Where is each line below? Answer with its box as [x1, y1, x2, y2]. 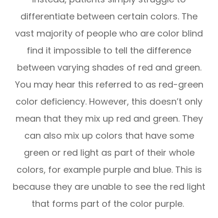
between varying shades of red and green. [17, 61, 201, 74]
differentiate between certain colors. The [20, 10, 198, 23]
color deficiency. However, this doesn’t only [16, 95, 202, 108]
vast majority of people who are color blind [15, 27, 203, 40]
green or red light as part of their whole [23, 146, 195, 159]
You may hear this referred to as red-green [15, 78, 203, 91]
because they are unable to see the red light [13, 181, 205, 193]
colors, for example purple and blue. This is [16, 163, 202, 176]
